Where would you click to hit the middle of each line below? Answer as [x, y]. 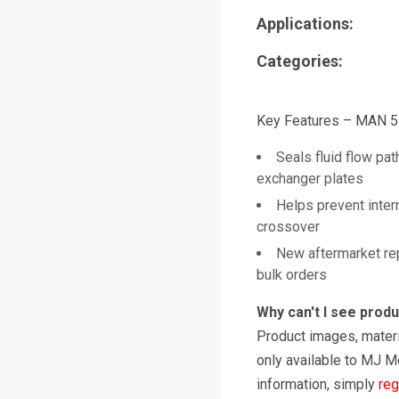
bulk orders [292, 275]
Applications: [305, 24]
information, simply [318, 384]
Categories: [300, 61]
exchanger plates [310, 179]
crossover [288, 227]
